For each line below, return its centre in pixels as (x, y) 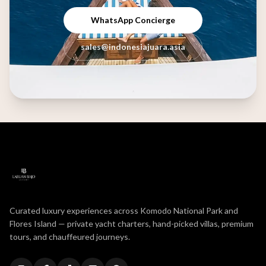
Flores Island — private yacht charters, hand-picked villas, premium (132, 223)
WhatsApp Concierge (133, 20)
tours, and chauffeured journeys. (70, 236)
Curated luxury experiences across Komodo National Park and (124, 210)
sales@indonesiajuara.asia (133, 46)
